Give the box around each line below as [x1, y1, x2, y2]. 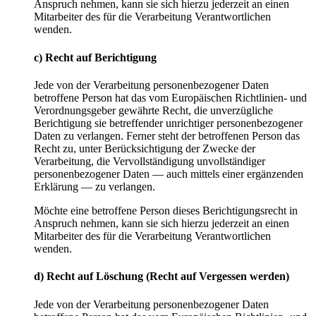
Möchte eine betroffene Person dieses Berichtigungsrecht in [34, 204, 298, 217]
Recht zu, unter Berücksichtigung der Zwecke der [34, 142, 255, 154]
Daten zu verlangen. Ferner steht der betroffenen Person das [34, 129, 300, 142]
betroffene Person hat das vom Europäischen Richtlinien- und [34, 91, 307, 104]
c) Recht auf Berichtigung [34, 51, 157, 63]
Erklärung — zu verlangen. [34, 180, 155, 193]
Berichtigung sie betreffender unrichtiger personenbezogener [34, 116, 303, 129]
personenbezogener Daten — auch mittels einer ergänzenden [34, 167, 303, 180]
